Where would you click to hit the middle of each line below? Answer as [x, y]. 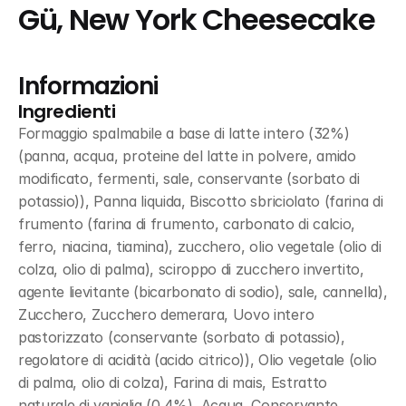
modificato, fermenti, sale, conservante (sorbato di [189, 179]
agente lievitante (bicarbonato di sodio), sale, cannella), [203, 292]
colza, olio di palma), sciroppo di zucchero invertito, [191, 269]
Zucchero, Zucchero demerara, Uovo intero [166, 314]
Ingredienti [67, 111]
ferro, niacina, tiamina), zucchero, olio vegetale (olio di [200, 246]
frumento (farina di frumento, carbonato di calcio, [187, 224]
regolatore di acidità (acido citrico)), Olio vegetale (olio [198, 360]
